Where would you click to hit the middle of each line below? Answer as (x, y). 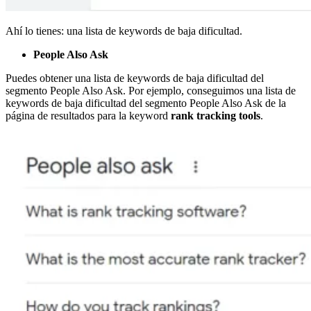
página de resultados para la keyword (88, 116)
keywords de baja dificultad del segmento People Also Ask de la (146, 103)
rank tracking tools (216, 116)
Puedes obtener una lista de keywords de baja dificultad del (135, 78)
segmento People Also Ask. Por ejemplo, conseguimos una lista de (151, 91)
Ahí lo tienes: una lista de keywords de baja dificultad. (124, 31)
